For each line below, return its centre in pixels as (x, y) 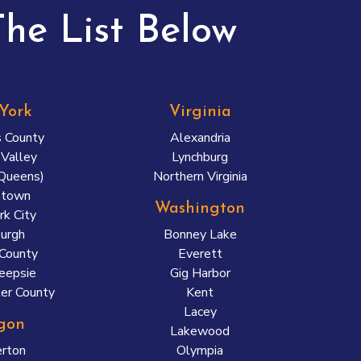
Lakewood (200, 331)
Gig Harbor (200, 273)
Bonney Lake (200, 234)
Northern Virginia (200, 176)
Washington (200, 209)
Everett (200, 254)
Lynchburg (200, 157)
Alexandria (200, 138)
